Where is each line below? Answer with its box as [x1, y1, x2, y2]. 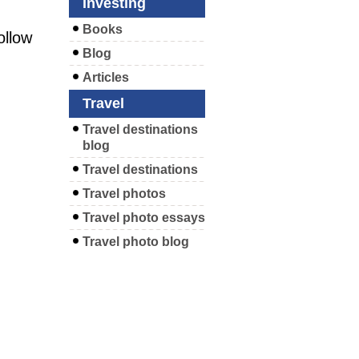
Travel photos [83, 187, 166, 201]
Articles [83, 71, 129, 85]
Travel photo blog [83, 235, 189, 249]
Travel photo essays [83, 211, 205, 225]
